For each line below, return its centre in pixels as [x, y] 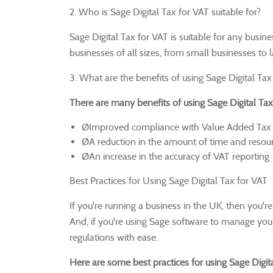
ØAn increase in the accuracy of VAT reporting [175, 156]
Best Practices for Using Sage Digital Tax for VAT [168, 180]
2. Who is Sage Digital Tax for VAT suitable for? [165, 12]
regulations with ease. [114, 237]
